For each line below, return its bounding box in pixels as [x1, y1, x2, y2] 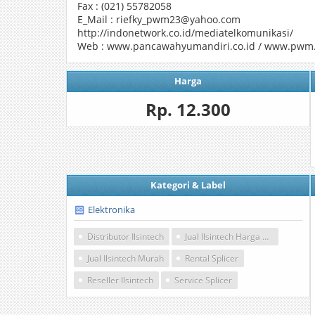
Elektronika [88, 203, 135, 216]
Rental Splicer [185, 252, 238, 264]
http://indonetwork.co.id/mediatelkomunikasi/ [77, 26, 293, 39]
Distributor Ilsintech [87, 231, 164, 243]
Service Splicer [174, 274, 232, 286]
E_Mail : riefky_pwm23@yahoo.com [77, 13, 240, 26]
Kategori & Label [150, 179, 226, 191]
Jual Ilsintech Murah [87, 252, 164, 264]
